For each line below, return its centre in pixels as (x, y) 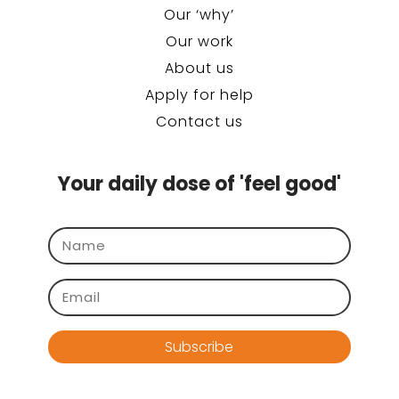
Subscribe (199, 346)
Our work (199, 41)
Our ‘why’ (199, 15)
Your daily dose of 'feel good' (199, 184)
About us (199, 68)
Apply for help (199, 95)
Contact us (199, 122)
